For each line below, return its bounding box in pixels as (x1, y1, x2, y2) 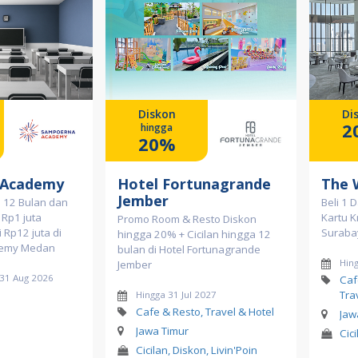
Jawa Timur (135, 324, 189, 338)
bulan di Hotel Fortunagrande (117, 242, 261, 257)
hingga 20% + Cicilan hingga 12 (117, 227, 271, 241)
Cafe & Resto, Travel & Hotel (135, 304, 274, 319)
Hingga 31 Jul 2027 (135, 288, 217, 300)
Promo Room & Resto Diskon (117, 212, 257, 226)
